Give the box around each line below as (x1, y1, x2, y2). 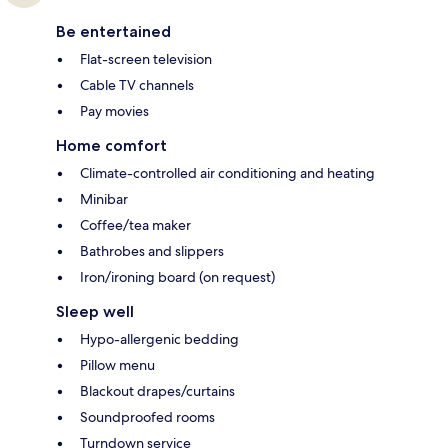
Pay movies (80, 101, 149, 120)
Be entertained (56, 21, 171, 41)
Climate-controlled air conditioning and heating (80, 163, 375, 182)
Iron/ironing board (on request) (80, 267, 275, 286)
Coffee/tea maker (80, 215, 191, 234)
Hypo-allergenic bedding (80, 329, 239, 348)
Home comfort (56, 135, 167, 155)
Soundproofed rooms (80, 407, 215, 426)
